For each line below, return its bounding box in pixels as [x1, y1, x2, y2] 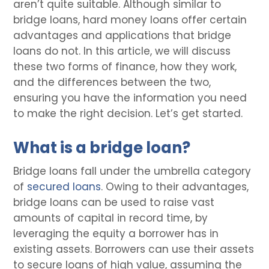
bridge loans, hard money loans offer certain [13, 12, 247, 27]
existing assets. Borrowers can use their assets [13, 241, 255, 256]
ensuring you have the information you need [13, 90, 247, 105]
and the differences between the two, [13, 74, 211, 89]
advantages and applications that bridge [13, 28, 232, 43]
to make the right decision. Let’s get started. [13, 106, 243, 121]
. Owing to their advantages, [101, 179, 249, 194]
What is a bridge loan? [13, 136, 191, 159]
